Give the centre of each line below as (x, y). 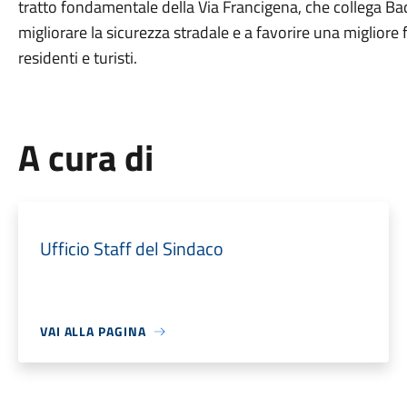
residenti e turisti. (77, 58)
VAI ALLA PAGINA (93, 331)
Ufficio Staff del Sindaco (131, 248)
